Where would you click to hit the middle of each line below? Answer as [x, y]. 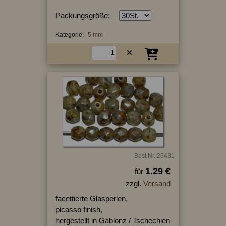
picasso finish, [79, 209]
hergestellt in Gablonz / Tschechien [112, 220]
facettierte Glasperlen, [91, 198]
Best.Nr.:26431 [154, 156]
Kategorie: [69, 35]
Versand [157, 183]
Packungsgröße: [82, 16]
